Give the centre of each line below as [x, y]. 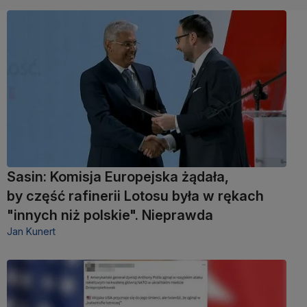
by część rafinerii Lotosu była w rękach [135, 196]
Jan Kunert [31, 231]
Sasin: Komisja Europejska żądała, [118, 176]
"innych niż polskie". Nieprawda [110, 215]
